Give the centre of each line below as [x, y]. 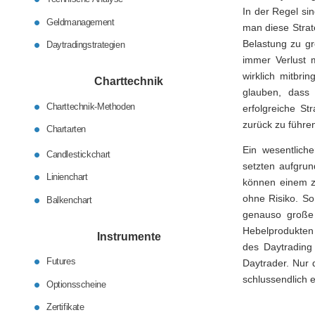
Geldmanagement [81, 22]
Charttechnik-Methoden [91, 106]
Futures [61, 261]
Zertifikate [65, 307]
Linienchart [67, 177]
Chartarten [66, 129]
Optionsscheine [76, 284]
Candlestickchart [78, 154]
